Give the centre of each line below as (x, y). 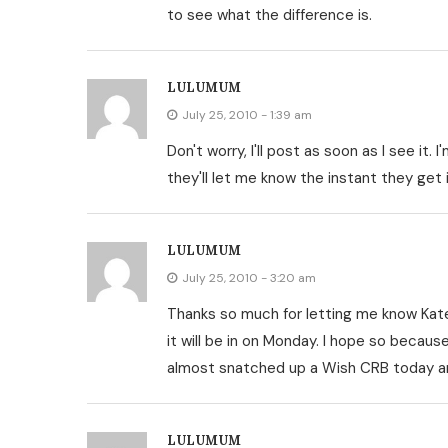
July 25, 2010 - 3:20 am (249, 278)
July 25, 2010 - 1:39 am (247, 115)
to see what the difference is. (269, 15)
